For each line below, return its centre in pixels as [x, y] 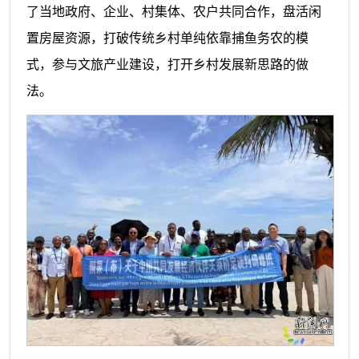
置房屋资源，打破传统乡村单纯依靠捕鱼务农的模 [167, 38]
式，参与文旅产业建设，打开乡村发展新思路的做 [167, 64]
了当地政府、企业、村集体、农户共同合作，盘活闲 [173, 11]
